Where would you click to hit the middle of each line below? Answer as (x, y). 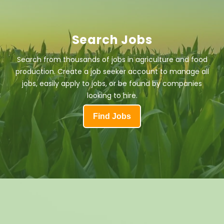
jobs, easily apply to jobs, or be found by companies (112, 83)
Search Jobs (112, 39)
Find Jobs (112, 116)
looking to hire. (112, 95)
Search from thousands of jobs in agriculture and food (112, 59)
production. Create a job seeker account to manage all (112, 71)
